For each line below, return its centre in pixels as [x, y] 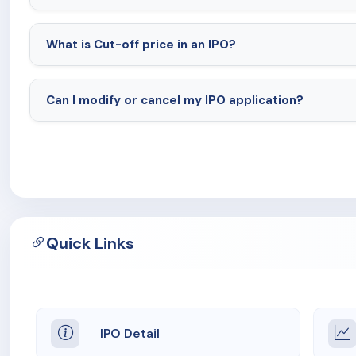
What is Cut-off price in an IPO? [141, 44]
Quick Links [90, 243]
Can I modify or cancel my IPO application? [175, 100]
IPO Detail [130, 333]
